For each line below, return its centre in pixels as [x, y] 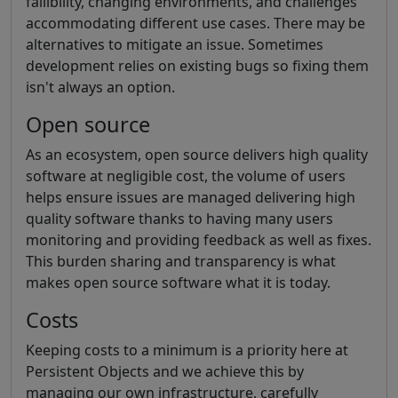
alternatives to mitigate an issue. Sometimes [175, 44]
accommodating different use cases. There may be [195, 23]
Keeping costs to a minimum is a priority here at [187, 350]
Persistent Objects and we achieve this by [165, 371]
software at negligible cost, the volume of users [186, 176]
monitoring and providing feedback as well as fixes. [199, 240]
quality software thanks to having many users [179, 219]
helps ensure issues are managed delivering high [191, 197]
